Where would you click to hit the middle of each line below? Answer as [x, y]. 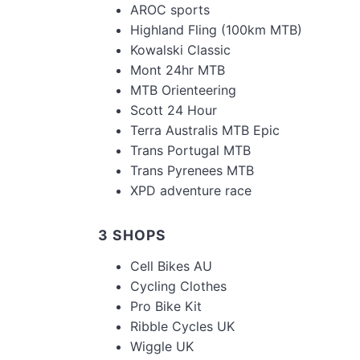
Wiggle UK [162, 347]
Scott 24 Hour [174, 110]
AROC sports [170, 10]
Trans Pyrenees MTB [192, 171]
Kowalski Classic [180, 50]
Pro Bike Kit [166, 307]
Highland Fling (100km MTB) [216, 30]
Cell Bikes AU [171, 266]
